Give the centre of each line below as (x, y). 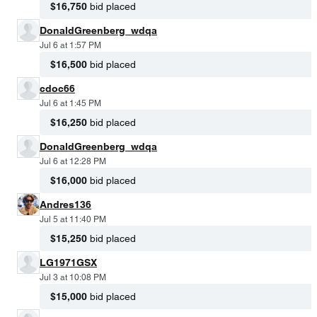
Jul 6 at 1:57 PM (70, 45)
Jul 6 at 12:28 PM (73, 161)
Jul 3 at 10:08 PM (73, 277)
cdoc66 (57, 88)
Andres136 (65, 204)
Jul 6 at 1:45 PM (70, 103)
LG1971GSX (68, 262)
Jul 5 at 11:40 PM (73, 219)
